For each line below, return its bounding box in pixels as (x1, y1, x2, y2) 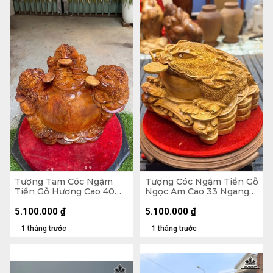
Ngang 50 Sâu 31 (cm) (15, 195, 108, 207)
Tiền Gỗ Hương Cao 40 (15, 185, 115, 197)
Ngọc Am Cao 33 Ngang (145, 185, 249, 197)
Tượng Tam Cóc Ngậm (15, 175, 113, 187)
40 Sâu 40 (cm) (145, 195, 210, 207)
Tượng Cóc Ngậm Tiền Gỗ (145, 175, 258, 187)
